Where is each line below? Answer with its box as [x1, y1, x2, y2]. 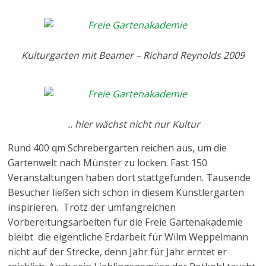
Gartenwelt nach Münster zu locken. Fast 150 [8, 156, 208, 169]
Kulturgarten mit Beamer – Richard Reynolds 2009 [21, 49, 245, 62]
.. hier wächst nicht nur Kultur [65, 118, 201, 131]
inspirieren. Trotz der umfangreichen [8, 201, 176, 214]
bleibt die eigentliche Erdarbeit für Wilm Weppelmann [8, 230, 249, 243]
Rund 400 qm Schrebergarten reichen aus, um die [8, 141, 227, 154]
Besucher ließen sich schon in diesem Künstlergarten [8, 186, 247, 199]
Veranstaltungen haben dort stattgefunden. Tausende [8, 171, 251, 184]
